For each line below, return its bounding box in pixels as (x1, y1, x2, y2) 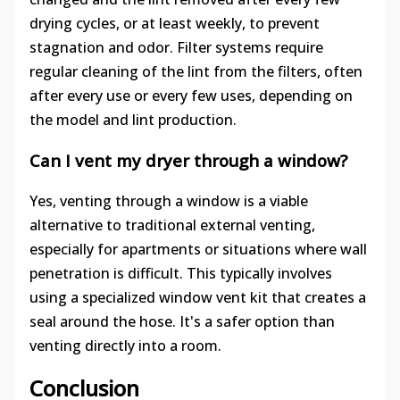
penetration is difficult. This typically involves (29, 262, 332, 283)
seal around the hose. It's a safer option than (29, 311, 335, 331)
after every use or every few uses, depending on (29, 85, 353, 105)
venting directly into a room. (29, 335, 221, 355)
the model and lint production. (29, 109, 237, 129)
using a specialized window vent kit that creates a (29, 287, 366, 307)
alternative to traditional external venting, (29, 214, 315, 235)
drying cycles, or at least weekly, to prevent (29, 12, 320, 33)
